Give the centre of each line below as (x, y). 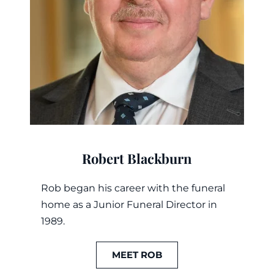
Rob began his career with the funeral (133, 188)
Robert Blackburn (137, 159)
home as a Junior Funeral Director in (129, 205)
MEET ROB (137, 255)
